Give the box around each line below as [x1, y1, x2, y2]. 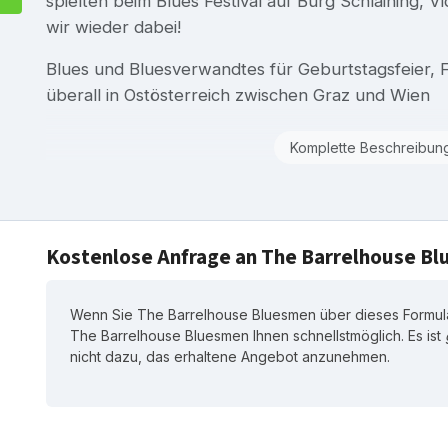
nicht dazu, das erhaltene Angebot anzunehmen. [70, 347, 390, 365]
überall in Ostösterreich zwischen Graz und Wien [46, 84, 430, 105]
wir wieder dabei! [46, 16, 181, 37]
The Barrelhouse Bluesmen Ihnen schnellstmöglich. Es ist [70, 326, 445, 344]
